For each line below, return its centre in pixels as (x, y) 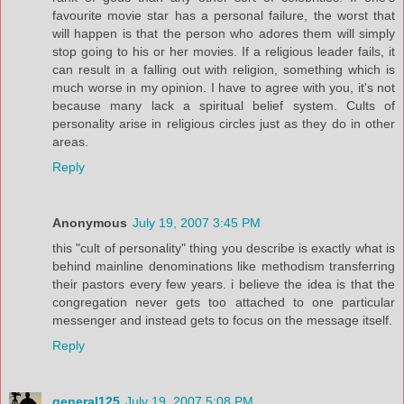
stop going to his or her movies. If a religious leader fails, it (224, 51)
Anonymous (90, 222)
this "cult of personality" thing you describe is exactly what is (224, 248)
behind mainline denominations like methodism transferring (224, 266)
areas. (70, 141)
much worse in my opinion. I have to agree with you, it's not (224, 87)
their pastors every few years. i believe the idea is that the (224, 284)
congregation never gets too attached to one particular (224, 302)
